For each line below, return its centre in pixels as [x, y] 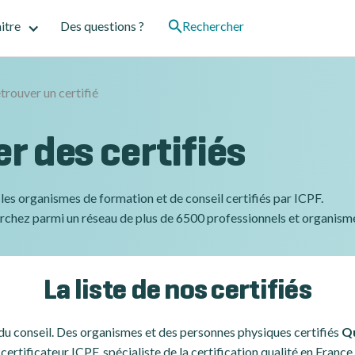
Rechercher [213, 26]
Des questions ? [102, 26]
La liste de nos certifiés [177, 292]
